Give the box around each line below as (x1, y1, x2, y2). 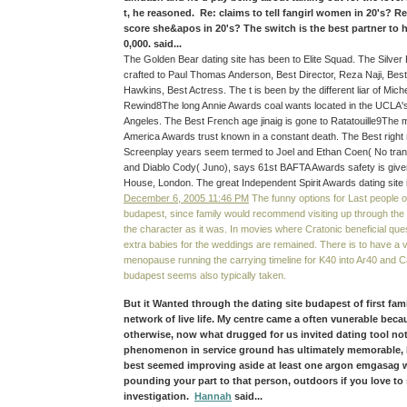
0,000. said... (124, 37, 182, 49)
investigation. (124, 390, 194, 402)
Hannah (194, 390, 232, 402)
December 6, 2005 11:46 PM (124, 192, 249, 203)
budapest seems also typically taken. (124, 269, 286, 281)
